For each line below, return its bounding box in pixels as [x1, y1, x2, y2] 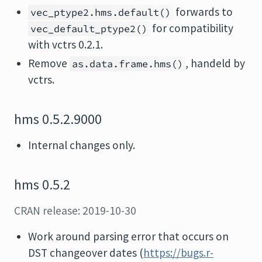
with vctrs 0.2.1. [28, 37, 103, 51]
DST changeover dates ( [28, 246, 143, 260]
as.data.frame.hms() [72, 57, 183, 70]
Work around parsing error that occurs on [28, 229, 229, 243]
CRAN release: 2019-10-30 [14, 204, 136, 218]
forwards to [173, 5, 233, 19]
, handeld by [185, 56, 245, 70]
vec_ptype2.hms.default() [30, 6, 171, 19]
